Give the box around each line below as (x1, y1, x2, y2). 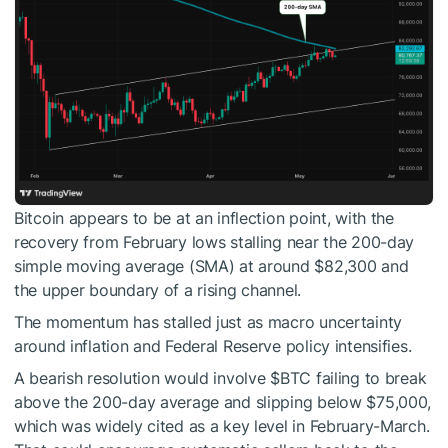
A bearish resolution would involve (14, 368, 271, 389)
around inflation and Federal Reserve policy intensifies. (14, 336, 412, 357)
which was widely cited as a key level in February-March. (14, 416, 430, 437)
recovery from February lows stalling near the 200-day (14, 232, 415, 253)
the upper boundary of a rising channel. (14, 280, 302, 301)
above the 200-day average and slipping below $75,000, (14, 392, 432, 413)
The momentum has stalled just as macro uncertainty (14, 312, 403, 333)
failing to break (311, 368, 427, 389)
